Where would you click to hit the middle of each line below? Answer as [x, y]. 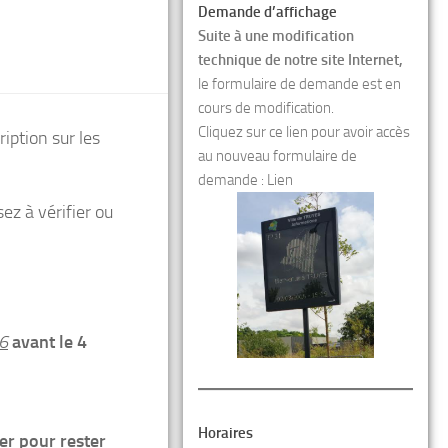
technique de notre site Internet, [300, 60]
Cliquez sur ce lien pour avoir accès [304, 132]
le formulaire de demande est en [299, 84]
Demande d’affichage [267, 12]
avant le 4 [49, 342]
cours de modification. [266, 108]
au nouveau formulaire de [277, 156]
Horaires [225, 433]
